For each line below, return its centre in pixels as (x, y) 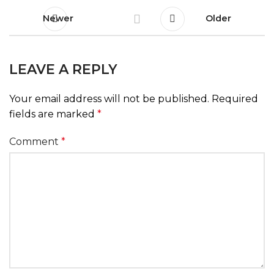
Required (235, 99)
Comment (35, 142)
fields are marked (53, 114)
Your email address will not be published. (109, 99)
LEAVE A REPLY (63, 69)
